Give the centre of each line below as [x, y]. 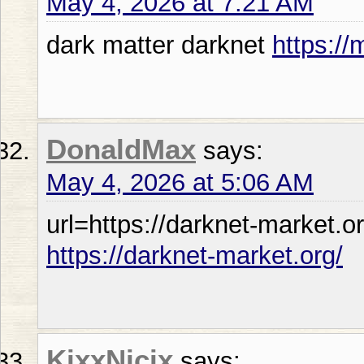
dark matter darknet [159, 45]
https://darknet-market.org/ [195, 255]
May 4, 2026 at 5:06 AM [180, 182]
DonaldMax [121, 149]
